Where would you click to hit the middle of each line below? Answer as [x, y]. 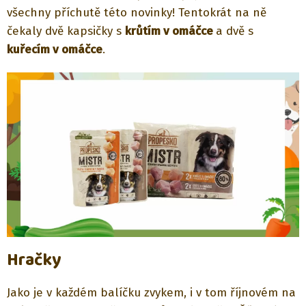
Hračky [34, 260]
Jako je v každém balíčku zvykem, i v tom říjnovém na [151, 292]
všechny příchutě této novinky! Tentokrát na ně [137, 13]
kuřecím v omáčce [55, 50]
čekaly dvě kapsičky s [66, 31]
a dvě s [235, 31]
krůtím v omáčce [170, 31]
